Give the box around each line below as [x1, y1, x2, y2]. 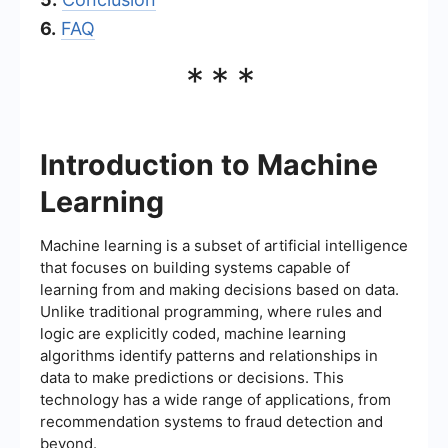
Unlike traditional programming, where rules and [40, 301, 382, 321]
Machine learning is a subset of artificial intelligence [40, 235, 408, 255]
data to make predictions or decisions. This [40, 367, 344, 387]
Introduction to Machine [40, 146, 378, 182]
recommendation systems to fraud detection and [40, 411, 383, 431]
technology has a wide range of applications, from [40, 389, 391, 409]
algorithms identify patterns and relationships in [40, 345, 378, 365]
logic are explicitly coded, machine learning [40, 323, 346, 343]
